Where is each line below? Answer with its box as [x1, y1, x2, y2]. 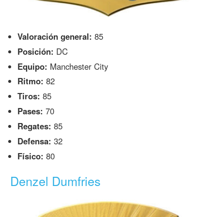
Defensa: [17, 135, 52, 147]
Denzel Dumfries [10, 172, 101, 189]
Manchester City [47, 60, 108, 72]
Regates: [17, 120, 52, 132]
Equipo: [17, 60, 48, 72]
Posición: [17, 45, 54, 57]
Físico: [17, 150, 44, 162]
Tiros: [17, 90, 41, 102]
